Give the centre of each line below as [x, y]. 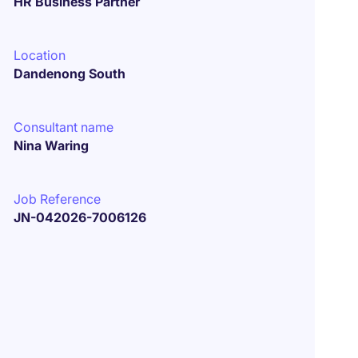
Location [40, 55]
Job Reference [58, 199]
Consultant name [64, 127]
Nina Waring [52, 145]
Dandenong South [70, 74]
